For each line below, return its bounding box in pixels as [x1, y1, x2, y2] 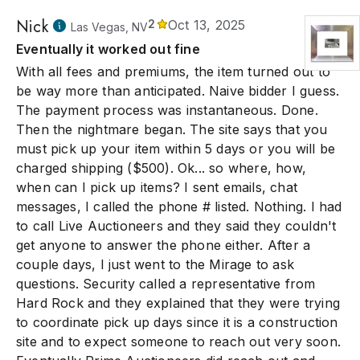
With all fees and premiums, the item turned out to [16, 63, 331, 80]
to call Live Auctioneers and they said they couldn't [16, 218, 337, 234]
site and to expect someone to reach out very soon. [16, 333, 342, 350]
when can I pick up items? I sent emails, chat [16, 179, 298, 195]
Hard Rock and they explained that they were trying [16, 295, 341, 311]
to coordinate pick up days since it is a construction [16, 314, 338, 330]
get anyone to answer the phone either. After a [16, 237, 311, 253]
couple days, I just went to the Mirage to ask [16, 256, 295, 272]
